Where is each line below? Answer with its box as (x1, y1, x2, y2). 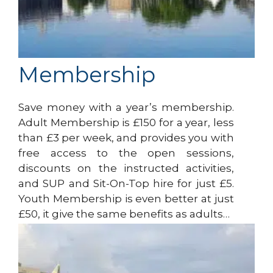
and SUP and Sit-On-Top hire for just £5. (18, 177, 234, 190)
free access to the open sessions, (18, 146, 234, 159)
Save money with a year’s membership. (18, 101, 234, 113)
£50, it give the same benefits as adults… (18, 207, 230, 220)
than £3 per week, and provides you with (18, 131, 234, 144)
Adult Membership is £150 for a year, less (18, 116, 234, 129)
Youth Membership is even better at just (18, 192, 234, 205)
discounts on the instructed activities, (18, 161, 234, 174)
